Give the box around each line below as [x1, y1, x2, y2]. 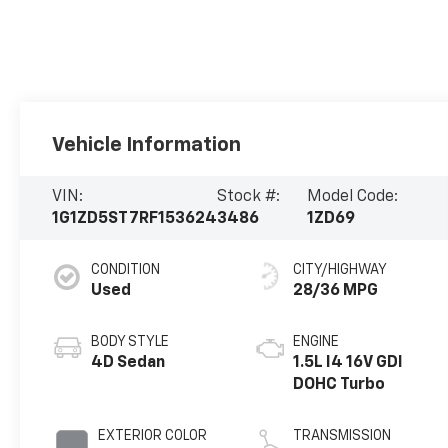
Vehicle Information [52, 135, 242, 156]
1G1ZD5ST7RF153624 [52, 211, 218, 228]
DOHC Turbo [292, 377, 385, 394]
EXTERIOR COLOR [98, 429, 208, 444]
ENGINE [292, 335, 339, 350]
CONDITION [91, 263, 161, 278]
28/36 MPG [292, 283, 378, 300]
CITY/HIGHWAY [292, 263, 387, 278]
